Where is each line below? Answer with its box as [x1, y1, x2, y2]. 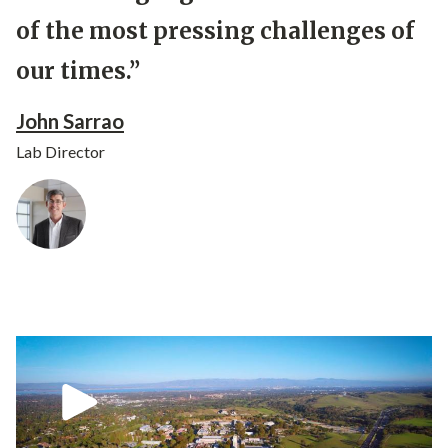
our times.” [16, 57, 140, 86]
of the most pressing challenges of [16, 17, 415, 46]
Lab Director [16, 142, 105, 162]
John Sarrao [16, 109, 124, 134]
